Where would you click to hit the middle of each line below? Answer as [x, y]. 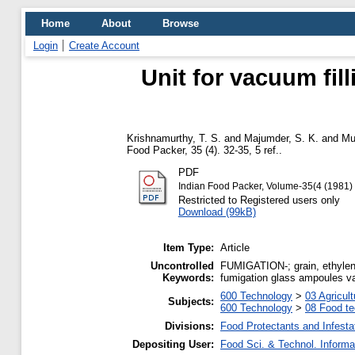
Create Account [104, 46]
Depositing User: [173, 345]
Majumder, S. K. [281, 138]
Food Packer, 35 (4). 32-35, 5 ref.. [204, 150]
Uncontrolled [182, 266]
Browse [181, 23]
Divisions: [189, 326]
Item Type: [189, 248]
